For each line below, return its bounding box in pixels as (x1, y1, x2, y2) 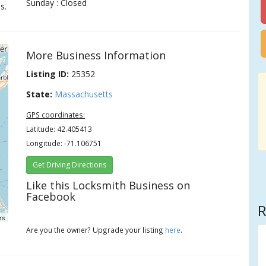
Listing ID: (26, 68, 69, 80)
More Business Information (26, 48, 166, 62)
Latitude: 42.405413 (26, 124, 93, 134)
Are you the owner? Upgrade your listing (26, 225, 166, 235)
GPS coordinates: (26, 110, 85, 119)
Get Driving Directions (33, 160, 107, 170)
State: (26, 88, 53, 100)
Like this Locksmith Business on (26, 178, 191, 192)
